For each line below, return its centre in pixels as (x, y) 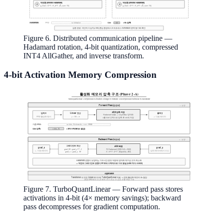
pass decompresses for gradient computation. (92, 206)
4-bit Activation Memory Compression (80, 75)
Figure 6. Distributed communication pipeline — (98, 38)
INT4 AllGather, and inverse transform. (84, 56)
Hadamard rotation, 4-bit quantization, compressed (101, 47)
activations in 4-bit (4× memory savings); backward (102, 198)
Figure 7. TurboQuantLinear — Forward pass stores (103, 189)
